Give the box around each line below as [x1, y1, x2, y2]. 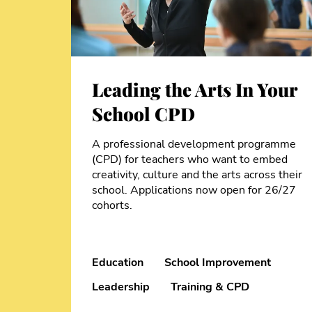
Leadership [92, 279, 150, 295]
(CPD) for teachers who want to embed [92, 152, 288, 168]
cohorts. [92, 198, 132, 214]
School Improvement [164, 254, 271, 270]
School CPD [92, 102, 195, 127]
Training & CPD [171, 279, 249, 295]
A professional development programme [92, 136, 296, 153]
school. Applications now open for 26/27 [92, 182, 296, 198]
